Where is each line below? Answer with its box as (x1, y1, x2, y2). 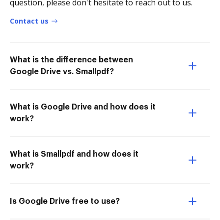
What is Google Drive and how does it (10, 103, 156, 111)
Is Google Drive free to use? (10, 197, 120, 205)
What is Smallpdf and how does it (10, 150, 138, 158)
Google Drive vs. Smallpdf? (10, 68, 114, 76)
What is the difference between (10, 56, 133, 64)
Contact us (10, 16, 49, 26)
